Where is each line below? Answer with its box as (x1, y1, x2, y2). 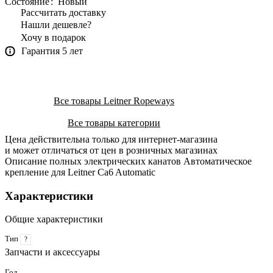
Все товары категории (68, 117, 160, 128)
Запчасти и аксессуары (5, 247, 100, 258)
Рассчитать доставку (21, 7, 106, 18)
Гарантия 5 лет (21, 45, 83, 56)
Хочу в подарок (21, 32, 86, 43)
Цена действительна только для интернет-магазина (5, 133, 218, 144)
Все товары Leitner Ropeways (54, 95, 174, 106)
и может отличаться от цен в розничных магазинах (5, 144, 218, 155)
